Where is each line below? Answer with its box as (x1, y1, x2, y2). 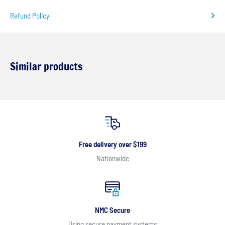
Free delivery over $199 (78, 140, 147, 149)
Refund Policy (10, 11, 49, 21)
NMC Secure (95, 205, 130, 215)
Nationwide (96, 154, 129, 163)
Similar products (10, 59, 82, 74)
